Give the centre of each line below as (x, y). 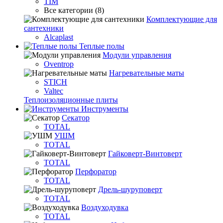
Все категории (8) (74, 10)
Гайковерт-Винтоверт (145, 154)
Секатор (76, 118)
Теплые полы (101, 46)
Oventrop (59, 64)
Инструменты (104, 109)
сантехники (44, 28)
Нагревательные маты (147, 73)
